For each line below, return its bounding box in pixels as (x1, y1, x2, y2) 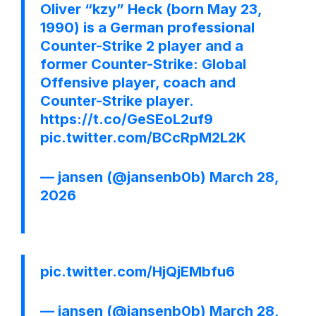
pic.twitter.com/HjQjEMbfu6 (40, 262, 235, 280)
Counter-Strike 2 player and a (40, 37, 243, 54)
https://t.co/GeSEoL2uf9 (40, 110, 213, 128)
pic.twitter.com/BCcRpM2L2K (40, 128, 246, 146)
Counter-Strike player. (40, 92, 193, 109)
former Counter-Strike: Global (40, 55, 246, 73)
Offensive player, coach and (40, 73, 236, 91)
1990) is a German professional (40, 18, 255, 36)
